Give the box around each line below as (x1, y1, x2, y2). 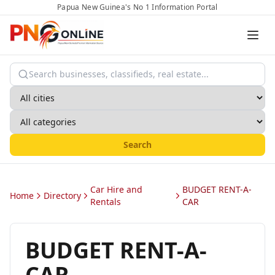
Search (123, 139, 152, 150)
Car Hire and (90, 184, 143, 195)
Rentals (90, 196, 122, 207)
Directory (44, 190, 81, 201)
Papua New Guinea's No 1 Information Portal (57, 2, 218, 12)
